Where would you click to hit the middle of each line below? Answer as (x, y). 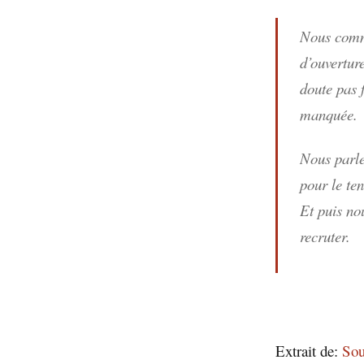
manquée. (331, 115)
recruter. (325, 236)
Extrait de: (309, 351)
